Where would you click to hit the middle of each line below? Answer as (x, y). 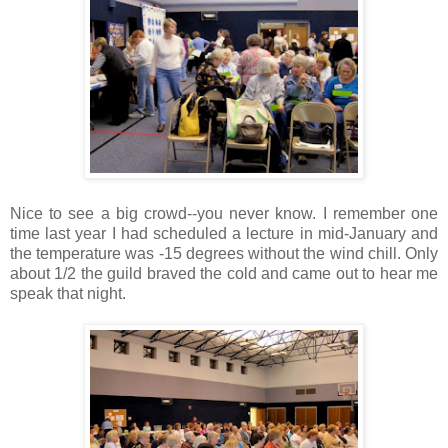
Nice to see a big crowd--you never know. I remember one (224, 214)
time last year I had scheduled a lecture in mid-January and (224, 234)
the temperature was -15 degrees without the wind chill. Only (224, 254)
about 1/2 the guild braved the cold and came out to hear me (224, 274)
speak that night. (68, 294)
